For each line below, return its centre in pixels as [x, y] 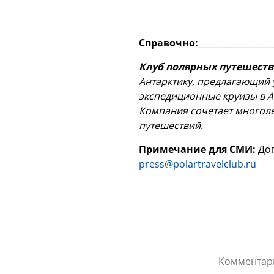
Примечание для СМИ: [197, 149]
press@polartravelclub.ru [198, 164]
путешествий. [171, 125]
